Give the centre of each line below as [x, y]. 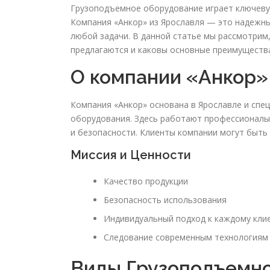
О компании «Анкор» [169, 77]
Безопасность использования [165, 200]
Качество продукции [146, 181]
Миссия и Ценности [131, 155]
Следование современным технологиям [186, 237]
